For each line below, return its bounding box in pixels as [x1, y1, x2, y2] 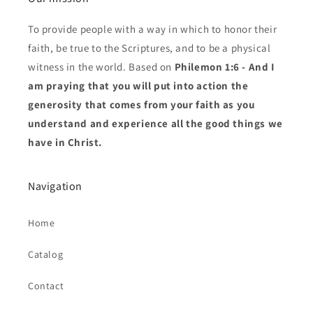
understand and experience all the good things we [28, 117, 283, 130]
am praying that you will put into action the [28, 79, 249, 92]
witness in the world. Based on [28, 60, 175, 73]
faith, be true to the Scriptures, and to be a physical [28, 41, 271, 54]
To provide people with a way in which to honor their [28, 22, 277, 36]
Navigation [28, 179, 82, 194]
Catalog [28, 248, 64, 261]
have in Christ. [28, 136, 102, 149]
